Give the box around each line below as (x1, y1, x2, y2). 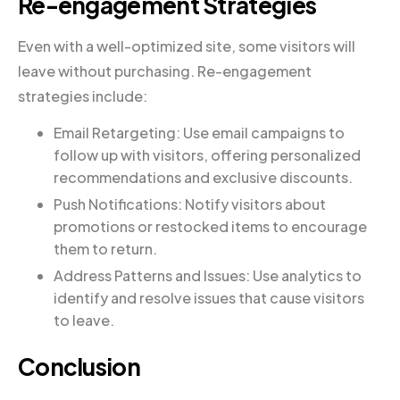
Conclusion (18, 351, 140, 381)
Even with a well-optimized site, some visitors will (18, 37, 355, 56)
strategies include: (18, 87, 147, 106)
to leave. (54, 310, 114, 329)
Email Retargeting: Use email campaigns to (54, 123, 345, 143)
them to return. (54, 239, 157, 259)
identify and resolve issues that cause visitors (54, 287, 364, 307)
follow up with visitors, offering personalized (54, 146, 361, 165)
